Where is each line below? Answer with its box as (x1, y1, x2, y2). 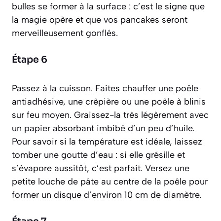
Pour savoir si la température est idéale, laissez (12, 136, 202, 147)
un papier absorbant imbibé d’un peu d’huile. (12, 122, 194, 134)
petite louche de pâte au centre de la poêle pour (12, 176, 208, 187)
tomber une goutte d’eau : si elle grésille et (12, 149, 185, 160)
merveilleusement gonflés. (12, 27, 118, 38)
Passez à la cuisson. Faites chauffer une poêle (12, 82, 198, 94)
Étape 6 (12, 53, 47, 66)
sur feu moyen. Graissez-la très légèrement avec (12, 109, 209, 120)
